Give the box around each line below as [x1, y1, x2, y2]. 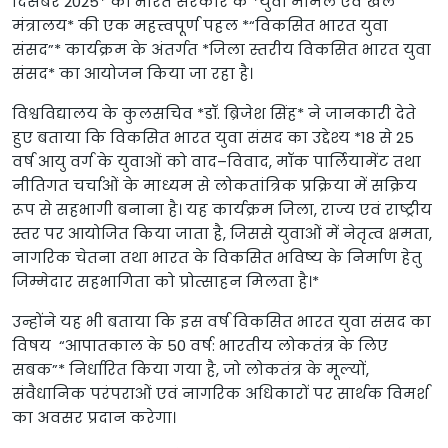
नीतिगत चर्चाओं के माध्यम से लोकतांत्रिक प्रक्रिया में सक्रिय [12, 175, 417, 197]
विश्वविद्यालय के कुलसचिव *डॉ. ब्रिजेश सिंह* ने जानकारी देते [12, 103, 416, 125]
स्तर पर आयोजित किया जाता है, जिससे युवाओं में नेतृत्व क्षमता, [12, 223, 432, 245]
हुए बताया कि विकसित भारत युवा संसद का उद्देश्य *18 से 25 [12, 127, 414, 149]
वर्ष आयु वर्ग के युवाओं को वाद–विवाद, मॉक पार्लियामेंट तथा [12, 151, 421, 173]
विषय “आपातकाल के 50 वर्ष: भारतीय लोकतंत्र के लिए [12, 335, 388, 357]
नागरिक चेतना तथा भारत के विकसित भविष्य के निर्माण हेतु [12, 247, 422, 269]
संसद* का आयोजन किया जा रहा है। [12, 63, 253, 85]
